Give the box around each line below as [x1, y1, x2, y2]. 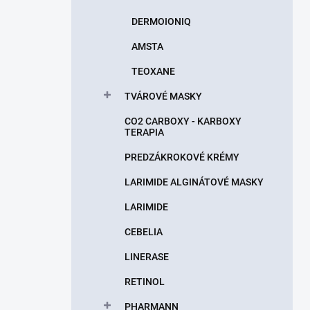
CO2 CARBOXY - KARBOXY [125, 116, 241, 127]
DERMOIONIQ [131, 16, 191, 27]
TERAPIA [125, 127, 164, 138]
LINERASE [125, 251, 169, 262]
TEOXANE [131, 66, 175, 77]
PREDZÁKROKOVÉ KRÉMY [125, 152, 239, 163]
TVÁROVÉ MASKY [125, 91, 202, 102]
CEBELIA [125, 226, 163, 237]
